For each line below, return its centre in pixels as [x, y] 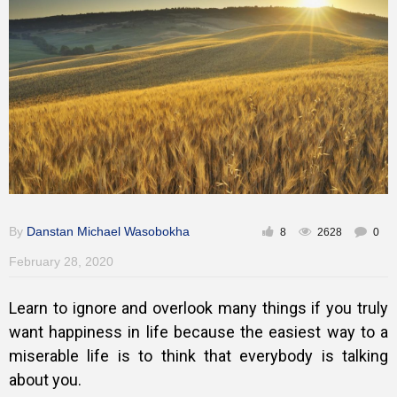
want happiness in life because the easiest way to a [198, 332]
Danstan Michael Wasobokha [108, 232]
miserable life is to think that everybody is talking [198, 356]
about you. [47, 380]
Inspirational [49, 40]
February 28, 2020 [61, 262]
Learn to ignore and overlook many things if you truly [198, 308]
